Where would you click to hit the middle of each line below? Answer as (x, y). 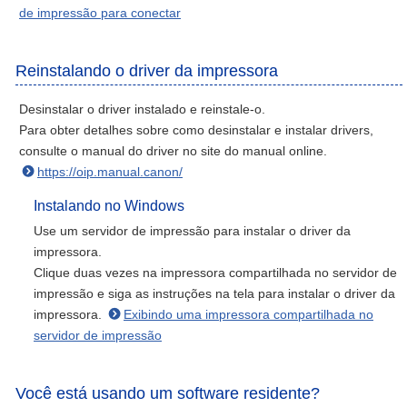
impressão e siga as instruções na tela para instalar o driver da (214, 293)
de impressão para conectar (100, 13)
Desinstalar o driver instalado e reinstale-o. (142, 109)
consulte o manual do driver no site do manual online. (173, 151)
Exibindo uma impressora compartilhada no (248, 314)
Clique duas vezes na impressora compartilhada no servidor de (215, 273)
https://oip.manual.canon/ (110, 172)
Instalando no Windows (109, 206)
